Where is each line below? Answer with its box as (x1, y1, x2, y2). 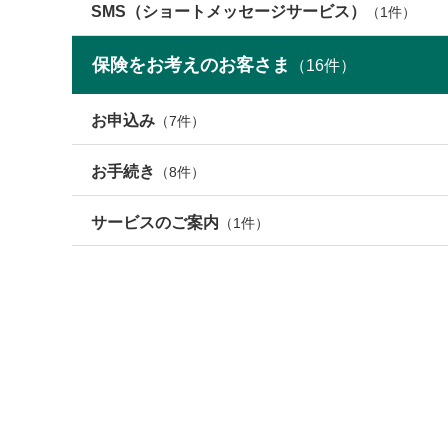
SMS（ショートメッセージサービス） (91, 3, 367, 21)
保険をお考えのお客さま (92, 55, 290, 76)
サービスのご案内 (91, 213, 220, 231)
